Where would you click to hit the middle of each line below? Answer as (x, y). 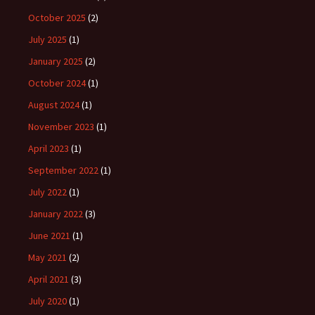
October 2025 (57, 18)
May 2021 (47, 257)
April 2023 (49, 148)
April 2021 (49, 279)
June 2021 (49, 236)
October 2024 (57, 83)
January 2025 (56, 61)
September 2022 (63, 170)
